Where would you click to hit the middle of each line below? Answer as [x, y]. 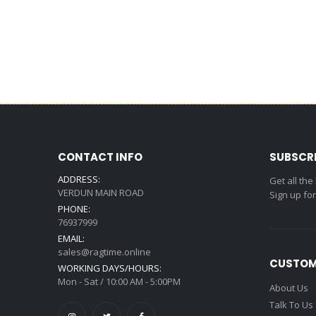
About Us [289, 288]
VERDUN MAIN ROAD [101, 193]
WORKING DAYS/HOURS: [110, 268]
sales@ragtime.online [104, 252]
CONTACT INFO [100, 157]
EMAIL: [71, 239]
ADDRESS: [79, 180]
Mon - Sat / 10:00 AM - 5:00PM [119, 282]
